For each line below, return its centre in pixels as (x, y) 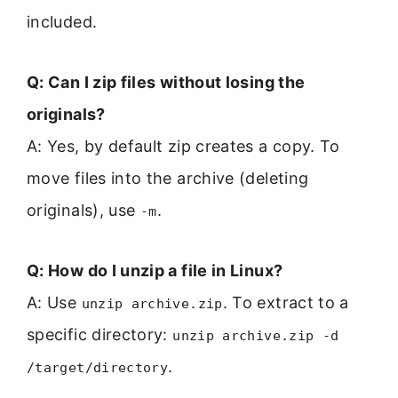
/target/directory (98, 368)
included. (62, 21)
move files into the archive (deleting (168, 178)
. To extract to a (286, 303)
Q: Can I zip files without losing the (166, 82)
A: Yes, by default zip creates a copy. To (183, 146)
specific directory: (100, 335)
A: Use (54, 303)
